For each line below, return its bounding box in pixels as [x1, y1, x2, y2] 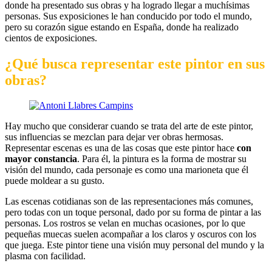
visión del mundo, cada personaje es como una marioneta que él [5, 165, 248, 175]
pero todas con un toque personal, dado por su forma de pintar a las [5, 207, 261, 218]
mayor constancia [5, 154, 77, 165]
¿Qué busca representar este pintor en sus [5, 55, 265, 72]
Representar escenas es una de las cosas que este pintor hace [5, 143, 237, 154]
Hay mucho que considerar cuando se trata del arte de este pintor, [5, 121, 253, 132]
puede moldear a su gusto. [5, 175, 104, 186]
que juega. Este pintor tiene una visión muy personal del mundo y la [5, 240, 264, 251]
